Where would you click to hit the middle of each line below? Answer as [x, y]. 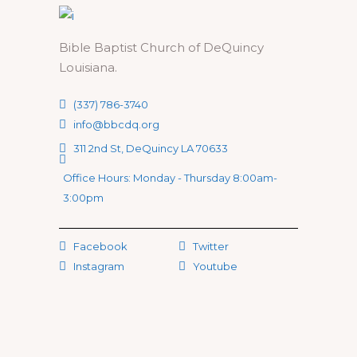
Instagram [99, 267]
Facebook [100, 247]
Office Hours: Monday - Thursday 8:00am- [170, 178]
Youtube [215, 267]
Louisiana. [88, 67]
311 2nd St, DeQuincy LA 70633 [151, 148]
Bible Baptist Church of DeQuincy [161, 47]
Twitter [211, 247]
